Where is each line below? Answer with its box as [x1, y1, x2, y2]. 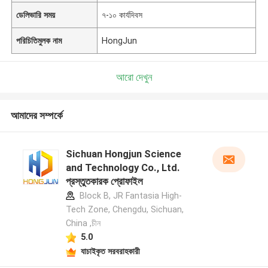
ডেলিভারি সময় [16, 10, 56, 20]
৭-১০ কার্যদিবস [102, 10, 143, 20]
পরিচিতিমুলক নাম [16, 35, 62, 45]
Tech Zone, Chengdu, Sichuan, [65, 205, 184, 215]
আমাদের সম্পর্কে [10, 109, 63, 122]
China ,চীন [65, 218, 100, 229]
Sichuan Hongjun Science [65, 148, 181, 160]
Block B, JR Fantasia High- [77, 191, 182, 201]
